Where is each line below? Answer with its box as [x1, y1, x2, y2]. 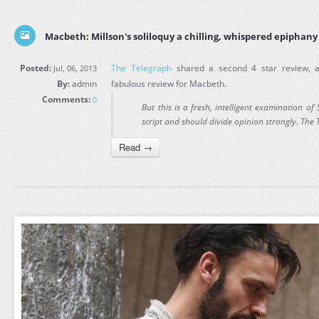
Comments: [42, 93, 91, 105]
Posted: [20, 62, 52, 74]
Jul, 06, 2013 [51, 63, 98, 73]
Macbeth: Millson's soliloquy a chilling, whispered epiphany [45, 30, 318, 43]
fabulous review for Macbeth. [111, 78, 227, 90]
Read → [119, 140, 153, 154]
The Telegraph [111, 62, 172, 74]
